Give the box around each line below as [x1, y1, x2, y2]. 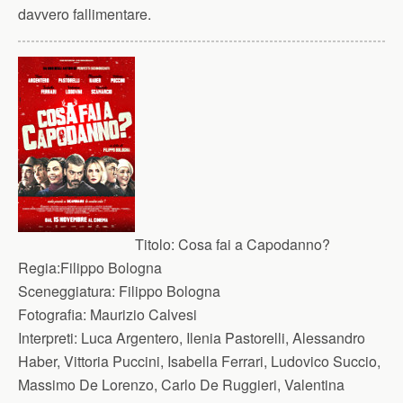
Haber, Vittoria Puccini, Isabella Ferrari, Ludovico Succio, [18, 351, 381, 372]
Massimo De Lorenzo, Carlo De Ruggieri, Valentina [18, 374, 345, 395]
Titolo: [135, 234, 175, 255]
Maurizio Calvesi [86, 304, 197, 325]
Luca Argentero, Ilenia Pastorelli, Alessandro [77, 327, 365, 348]
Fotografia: [18, 304, 86, 325]
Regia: [18, 257, 60, 278]
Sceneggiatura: [18, 281, 115, 301]
